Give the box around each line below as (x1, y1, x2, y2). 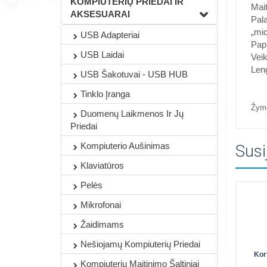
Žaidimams (80, 219, 124, 229)
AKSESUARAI (70, 9, 130, 19)
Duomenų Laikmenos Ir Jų (80, 108, 184, 119)
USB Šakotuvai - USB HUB (80, 69, 188, 79)
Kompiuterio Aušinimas (80, 141, 170, 151)
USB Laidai (80, 49, 124, 60)
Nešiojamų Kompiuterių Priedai (80, 239, 200, 249)
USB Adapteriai (80, 30, 139, 40)
